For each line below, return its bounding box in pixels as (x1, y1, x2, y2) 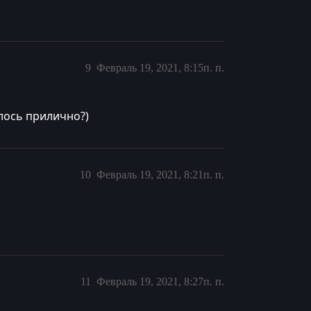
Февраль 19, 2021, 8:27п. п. (96, 276, 224, 287)
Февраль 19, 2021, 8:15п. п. (96, 62, 224, 74)
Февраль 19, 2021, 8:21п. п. (96, 169, 224, 180)
